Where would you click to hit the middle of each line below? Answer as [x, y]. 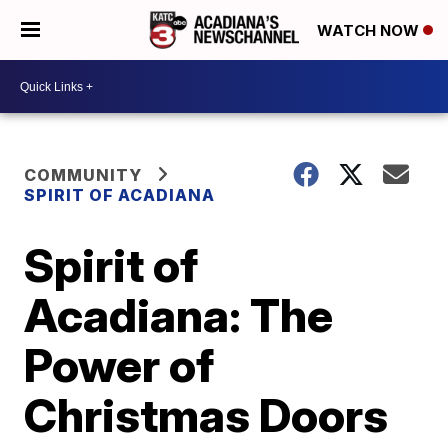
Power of [119, 365]
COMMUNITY [83, 175]
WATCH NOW [370, 31]
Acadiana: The [179, 315]
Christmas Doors [206, 415]
